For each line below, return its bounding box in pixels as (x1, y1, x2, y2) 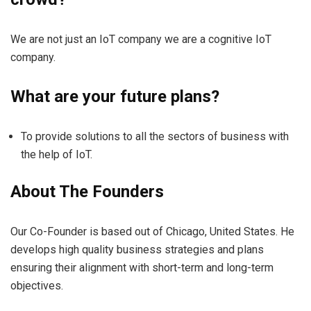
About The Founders (10, 181, 164, 201)
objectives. (10, 278, 63, 292)
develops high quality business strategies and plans (10, 242, 264, 256)
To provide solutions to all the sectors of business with (21, 129, 289, 143)
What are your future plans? (10, 86, 219, 106)
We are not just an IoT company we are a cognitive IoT (10, 32, 271, 46)
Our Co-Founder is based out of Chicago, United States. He (10, 224, 294, 238)
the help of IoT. (21, 147, 92, 161)
